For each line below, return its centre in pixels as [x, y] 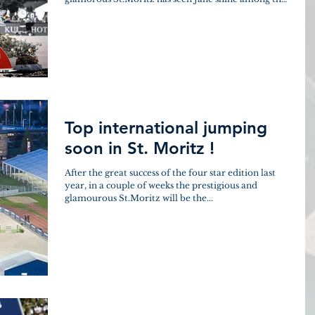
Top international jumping [166, 127]
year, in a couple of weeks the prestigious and [161, 185]
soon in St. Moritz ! [140, 148]
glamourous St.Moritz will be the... [139, 198]
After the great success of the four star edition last [170, 172]
